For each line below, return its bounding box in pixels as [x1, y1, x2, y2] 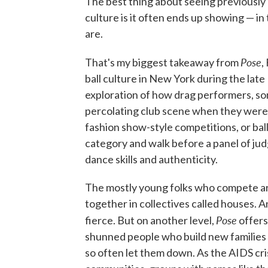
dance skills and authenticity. [85, 153, 218, 166]
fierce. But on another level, [85, 214, 216, 227]
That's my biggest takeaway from [85, 56, 240, 69]
